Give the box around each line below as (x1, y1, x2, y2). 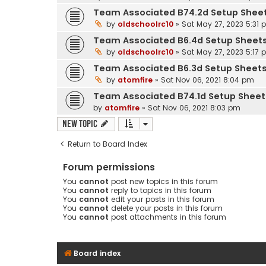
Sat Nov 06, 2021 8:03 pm (148, 102, 240, 113)
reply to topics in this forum (109, 185, 211, 195)
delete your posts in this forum (109, 202, 223, 213)
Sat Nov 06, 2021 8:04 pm (161, 74, 254, 85)
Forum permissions (63, 160, 155, 173)
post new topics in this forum (109, 176, 218, 186)
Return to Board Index (68, 138, 147, 149)
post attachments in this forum (109, 211, 226, 222)
